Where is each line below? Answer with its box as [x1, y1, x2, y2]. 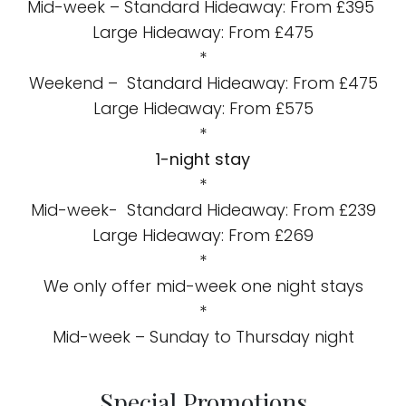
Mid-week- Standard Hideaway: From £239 [30, 198, 376, 222]
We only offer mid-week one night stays [43, 275, 363, 298]
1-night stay [156, 148, 250, 171]
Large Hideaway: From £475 [92, 21, 314, 44]
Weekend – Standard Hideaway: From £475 [28, 72, 378, 95]
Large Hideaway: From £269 [92, 224, 314, 247]
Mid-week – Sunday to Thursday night [52, 325, 354, 349]
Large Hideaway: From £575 [92, 97, 314, 121]
